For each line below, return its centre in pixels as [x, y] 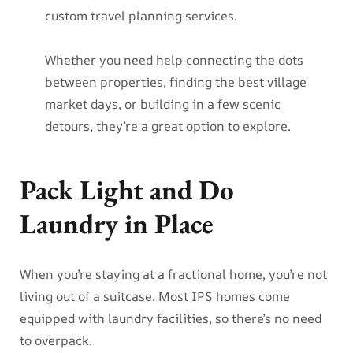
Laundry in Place [117, 223]
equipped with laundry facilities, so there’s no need [171, 318]
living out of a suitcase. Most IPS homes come [155, 296]
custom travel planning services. [141, 15]
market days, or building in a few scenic [162, 104]
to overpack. [56, 340]
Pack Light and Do [127, 189]
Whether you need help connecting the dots [174, 59]
